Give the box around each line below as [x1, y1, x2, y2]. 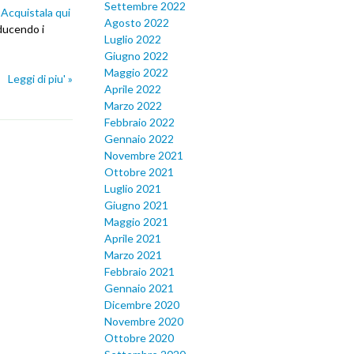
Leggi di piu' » [8, 71, 73, 85]
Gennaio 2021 [104, 281, 174, 296]
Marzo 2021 [104, 248, 162, 262]
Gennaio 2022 [104, 132, 174, 146]
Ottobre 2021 [104, 165, 174, 179]
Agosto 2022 [104, 16, 169, 30]
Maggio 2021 [104, 215, 168, 229]
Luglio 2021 [104, 182, 161, 196]
